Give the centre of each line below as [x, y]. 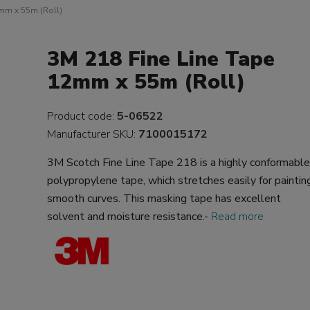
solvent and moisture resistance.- [129, 217]
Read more [238, 217]
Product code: [82, 116]
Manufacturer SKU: [93, 134]
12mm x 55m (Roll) [146, 82]
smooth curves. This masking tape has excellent [164, 199]
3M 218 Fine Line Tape [161, 59]
